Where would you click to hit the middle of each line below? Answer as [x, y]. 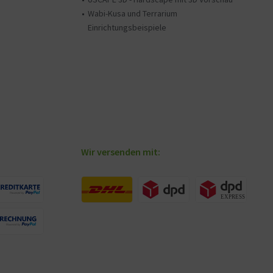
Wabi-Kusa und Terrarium [133, 13]
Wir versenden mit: [121, 152]
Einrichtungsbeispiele [127, 27]
